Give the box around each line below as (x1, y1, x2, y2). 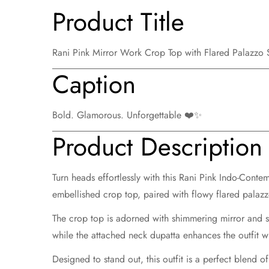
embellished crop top (52, 187, 138, 201)
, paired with (138, 187, 192, 201)
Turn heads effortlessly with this (52, 170, 179, 184)
